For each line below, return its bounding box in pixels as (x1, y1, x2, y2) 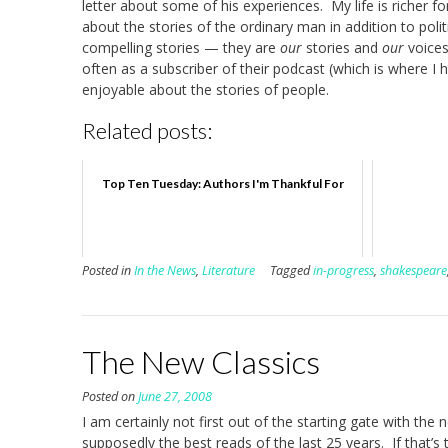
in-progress (313, 261, 374, 279)
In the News (134, 261, 196, 279)
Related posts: (82, 117, 212, 145)
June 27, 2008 (138, 387, 212, 405)
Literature (202, 261, 255, 279)
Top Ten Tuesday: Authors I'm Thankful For (101, 175, 344, 191)
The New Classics (82, 341, 320, 381)
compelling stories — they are (82, 38, 280, 58)
